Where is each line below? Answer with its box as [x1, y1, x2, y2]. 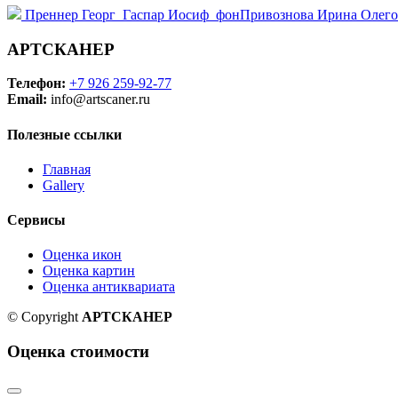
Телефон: [7, 76, 66, 92]
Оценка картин [43, 263, 135, 279]
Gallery [43, 177, 84, 193]
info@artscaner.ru [47, 92, 150, 107]
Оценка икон [43, 247, 122, 263]
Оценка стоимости [7, 342, 149, 362]
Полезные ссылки [7, 126, 122, 142]
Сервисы [7, 212, 66, 228]
